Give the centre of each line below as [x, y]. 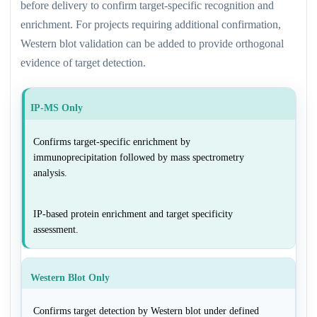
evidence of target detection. [83, 62]
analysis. [50, 172]
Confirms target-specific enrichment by [112, 141]
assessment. [56, 229]
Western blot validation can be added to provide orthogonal [152, 43]
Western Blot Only [70, 277]
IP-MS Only [57, 108]
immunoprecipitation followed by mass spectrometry [139, 157]
